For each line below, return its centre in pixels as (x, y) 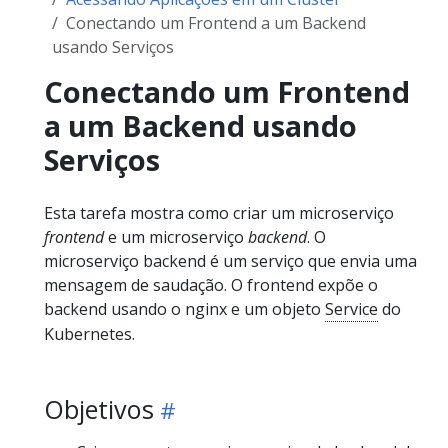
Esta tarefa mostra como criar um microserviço (219, 212)
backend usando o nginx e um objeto (184, 308)
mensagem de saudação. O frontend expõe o (211, 284)
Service (351, 308)
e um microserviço (176, 236)
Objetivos (99, 408)
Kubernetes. (89, 333)
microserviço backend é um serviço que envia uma (230, 260)
